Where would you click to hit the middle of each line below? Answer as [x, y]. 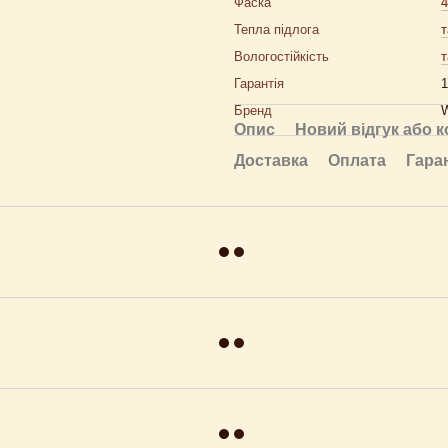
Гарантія [259, 83]
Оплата [357, 160]
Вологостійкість [281, 56]
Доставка [271, 160]
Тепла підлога [276, 29]
